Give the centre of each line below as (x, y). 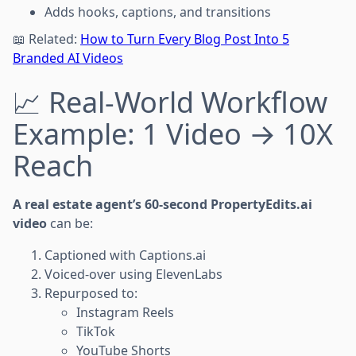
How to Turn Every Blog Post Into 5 (185, 39)
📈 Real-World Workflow (170, 102)
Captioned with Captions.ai (125, 255)
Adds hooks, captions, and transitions (158, 12)
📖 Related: (46, 39)
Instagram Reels (125, 312)
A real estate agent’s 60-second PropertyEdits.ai (163, 204)
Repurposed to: (91, 293)
